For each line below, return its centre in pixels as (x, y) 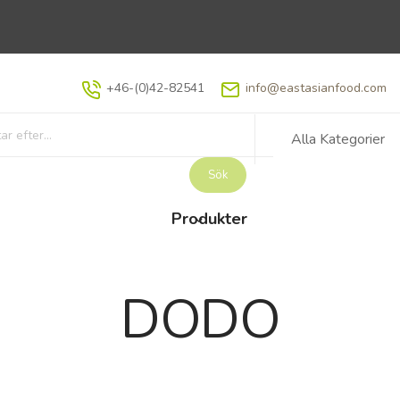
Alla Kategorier (338, 139)
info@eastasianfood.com (317, 88)
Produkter (209, 218)
